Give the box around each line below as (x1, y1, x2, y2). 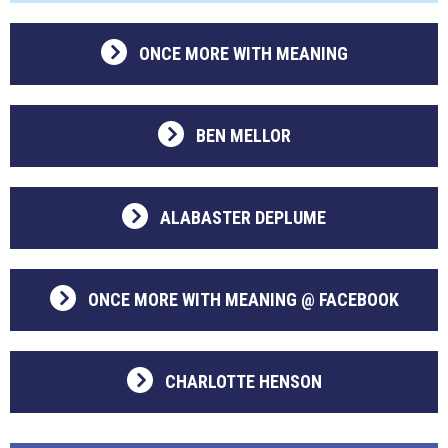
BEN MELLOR (195, 125, 291, 146)
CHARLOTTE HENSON (164, 371, 322, 392)
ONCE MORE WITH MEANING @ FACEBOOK (87, 289, 399, 310)
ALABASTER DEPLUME (160, 207, 326, 228)
